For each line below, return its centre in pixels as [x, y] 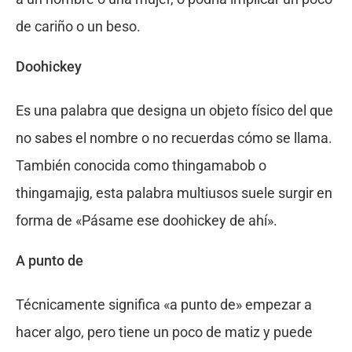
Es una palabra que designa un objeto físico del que [174, 111]
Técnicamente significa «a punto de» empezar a [163, 305]
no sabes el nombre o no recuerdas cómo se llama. [174, 138]
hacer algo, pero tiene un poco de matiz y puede [164, 332]
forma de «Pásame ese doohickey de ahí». [146, 221]
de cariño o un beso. [78, 27]
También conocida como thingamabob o [141, 166]
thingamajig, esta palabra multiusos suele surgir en [174, 193]
